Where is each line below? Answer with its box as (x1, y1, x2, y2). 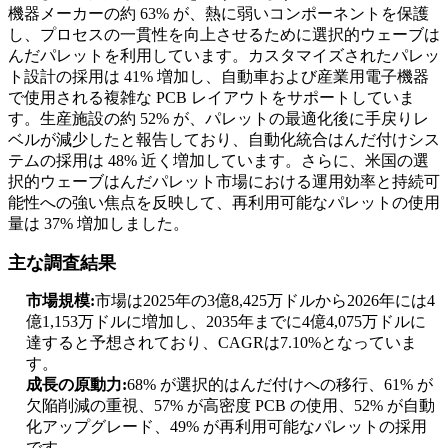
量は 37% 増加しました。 (8, 215, 189, 233)
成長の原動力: (26, 376, 127, 394)
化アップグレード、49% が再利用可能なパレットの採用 (26, 418, 427, 436)
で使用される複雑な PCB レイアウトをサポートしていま (8, 89, 415, 107)
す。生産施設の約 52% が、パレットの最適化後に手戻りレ (8, 110, 429, 128)
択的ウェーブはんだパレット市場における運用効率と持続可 (8, 173, 440, 191)
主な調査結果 (8, 253, 116, 274)
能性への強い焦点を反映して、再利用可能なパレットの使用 (8, 194, 440, 212)
